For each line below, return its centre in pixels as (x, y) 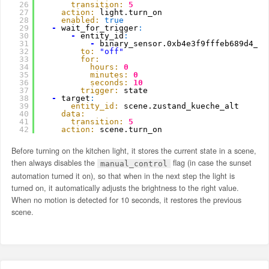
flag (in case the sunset (211, 162)
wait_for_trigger (99, 28)
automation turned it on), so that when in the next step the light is (123, 176)
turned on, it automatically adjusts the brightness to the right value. (125, 188)
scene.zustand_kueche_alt (181, 106)
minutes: (109, 74)
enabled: (80, 20)
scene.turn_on (131, 129)
